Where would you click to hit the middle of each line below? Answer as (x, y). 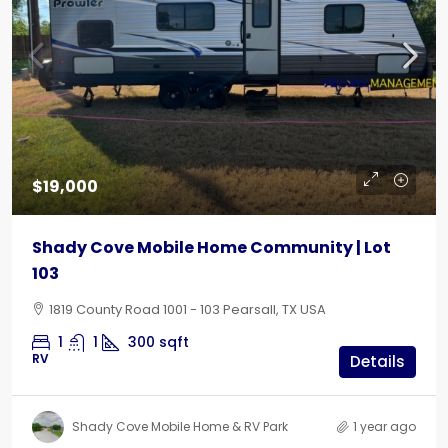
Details (377, 361)
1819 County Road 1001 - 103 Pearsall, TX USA (187, 309)
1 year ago (384, 426)
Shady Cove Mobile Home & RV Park (180, 426)
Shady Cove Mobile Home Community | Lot (211, 247)
